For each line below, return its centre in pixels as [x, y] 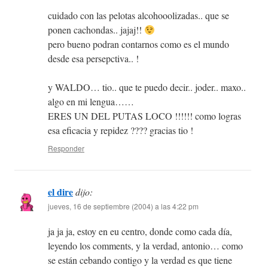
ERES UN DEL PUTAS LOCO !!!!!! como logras [144, 116]
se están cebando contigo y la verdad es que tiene [140, 260]
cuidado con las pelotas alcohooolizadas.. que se [138, 16]
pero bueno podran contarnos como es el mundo [138, 44]
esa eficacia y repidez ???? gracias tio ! [121, 130]
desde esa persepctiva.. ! [93, 59]
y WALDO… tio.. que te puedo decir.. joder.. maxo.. [147, 87]
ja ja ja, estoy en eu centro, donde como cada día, [140, 232]
